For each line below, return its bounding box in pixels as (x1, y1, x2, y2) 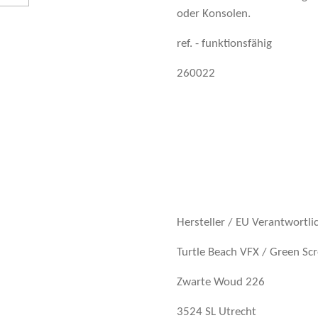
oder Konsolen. (177, 8, 251, 21)
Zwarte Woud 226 (177, 276, 265, 289)
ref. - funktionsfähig (177, 38, 272, 50)
